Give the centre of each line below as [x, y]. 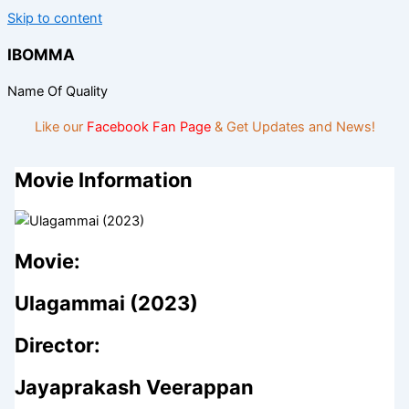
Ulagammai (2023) [106, 303]
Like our [60, 126]
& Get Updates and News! [293, 126]
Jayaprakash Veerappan [134, 388]
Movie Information [103, 180]
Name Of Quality [58, 92]
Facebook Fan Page [148, 126]
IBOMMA [41, 55]
